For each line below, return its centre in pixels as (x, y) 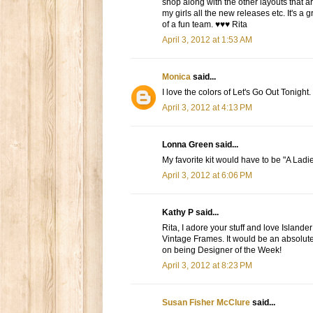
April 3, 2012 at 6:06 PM (207, 176)
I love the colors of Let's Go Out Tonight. (236, 93)
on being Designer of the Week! (222, 250)
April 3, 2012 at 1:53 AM (207, 40)
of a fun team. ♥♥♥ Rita (205, 25)
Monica (176, 77)
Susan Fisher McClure (206, 303)
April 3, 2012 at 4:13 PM (207, 108)
